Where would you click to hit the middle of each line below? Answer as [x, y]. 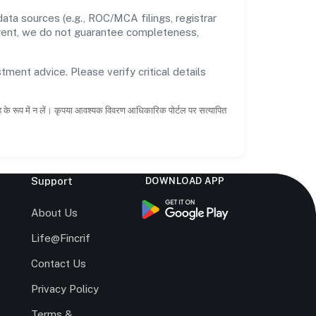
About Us [55, 212]
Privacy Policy [65, 288]
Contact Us [59, 263]
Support [52, 181]
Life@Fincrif [61, 238]
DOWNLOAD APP [185, 181]
